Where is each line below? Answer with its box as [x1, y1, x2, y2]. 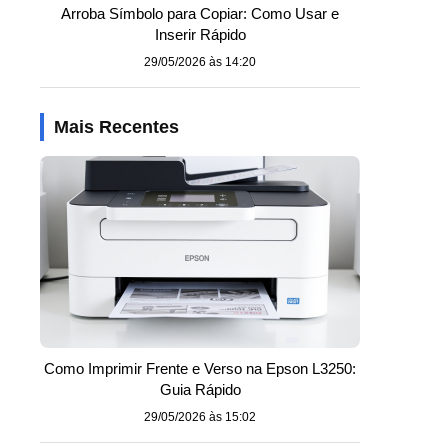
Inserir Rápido [154, 26, 246, 43]
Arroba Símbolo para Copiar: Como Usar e [61, 5, 339, 22]
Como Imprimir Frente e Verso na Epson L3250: [44, 360, 356, 377]
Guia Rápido [159, 381, 241, 398]
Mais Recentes [54, 117, 179, 137]
